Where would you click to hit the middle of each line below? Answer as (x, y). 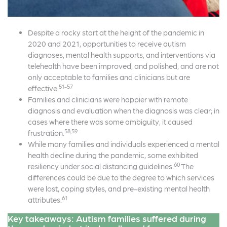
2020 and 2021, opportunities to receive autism (107, 44)
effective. (43, 88)
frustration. (46, 133)
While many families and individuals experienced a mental (124, 144)
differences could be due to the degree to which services (121, 178)
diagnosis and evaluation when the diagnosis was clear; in (124, 111)
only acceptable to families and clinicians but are (109, 77)
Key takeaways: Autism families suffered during (107, 218)
